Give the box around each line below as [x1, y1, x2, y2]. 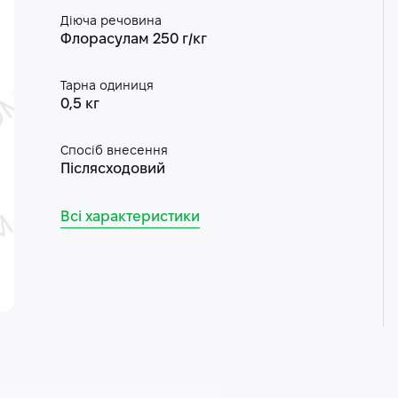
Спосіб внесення [60, 146, 168, 157]
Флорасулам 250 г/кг [60, 33, 207, 46]
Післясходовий [60, 163, 165, 176]
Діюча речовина [60, 16, 162, 28]
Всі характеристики [60, 211, 200, 224]
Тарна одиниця [60, 81, 154, 92]
